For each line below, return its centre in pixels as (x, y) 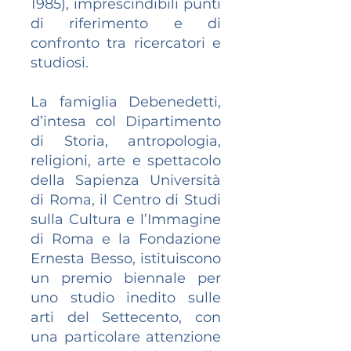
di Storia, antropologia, (126, 141)
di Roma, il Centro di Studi (126, 200)
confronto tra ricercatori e (126, 43)
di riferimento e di (126, 24)
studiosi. (60, 63)
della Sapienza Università (126, 180)
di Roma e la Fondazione (126, 239)
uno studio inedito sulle (126, 298)
